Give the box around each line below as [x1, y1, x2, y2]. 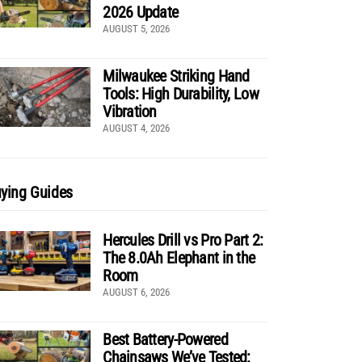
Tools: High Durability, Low [103, 83, 259, 103]
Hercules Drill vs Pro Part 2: [103, 229, 263, 250]
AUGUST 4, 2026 [103, 121, 170, 134]
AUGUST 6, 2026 [103, 285, 170, 298]
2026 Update [103, 2, 179, 22]
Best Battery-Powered [103, 329, 228, 349]
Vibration [103, 101, 157, 121]
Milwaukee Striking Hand [103, 65, 250, 86]
